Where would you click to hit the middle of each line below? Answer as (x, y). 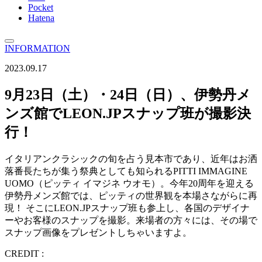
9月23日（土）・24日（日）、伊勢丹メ (128, 94)
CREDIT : (24, 253)
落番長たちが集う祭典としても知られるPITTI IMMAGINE (126, 171)
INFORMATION (37, 48)
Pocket (41, 7)
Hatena (41, 18)
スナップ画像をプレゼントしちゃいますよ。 (98, 232)
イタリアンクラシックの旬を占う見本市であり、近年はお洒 (131, 158)
